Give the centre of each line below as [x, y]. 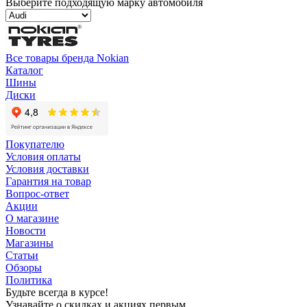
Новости [26, 231]
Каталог [24, 71]
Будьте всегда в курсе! [57, 293]
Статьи [22, 256]
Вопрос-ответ [37, 194]
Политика [29, 280]
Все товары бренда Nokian [67, 58]
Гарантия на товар [48, 182]
